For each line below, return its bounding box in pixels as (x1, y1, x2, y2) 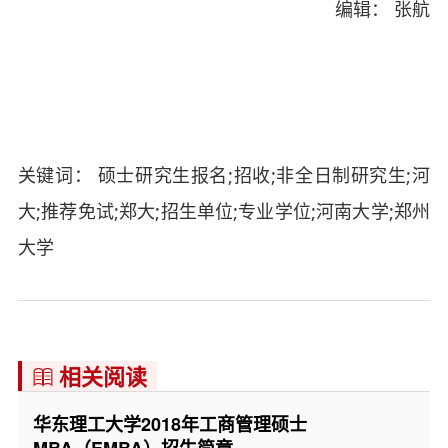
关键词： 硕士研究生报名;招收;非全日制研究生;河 (17, 163, 431, 187)
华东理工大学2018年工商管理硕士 (32, 411, 307, 437)
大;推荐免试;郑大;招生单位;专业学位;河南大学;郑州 (17, 199, 431, 223)
